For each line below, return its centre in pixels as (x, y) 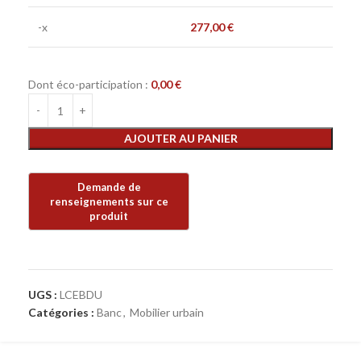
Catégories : (61, 312)
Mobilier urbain (167, 312)
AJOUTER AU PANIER (180, 139)
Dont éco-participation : (89, 85)
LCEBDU (81, 294)
